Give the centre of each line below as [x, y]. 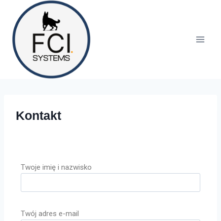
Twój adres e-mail [50, 214]
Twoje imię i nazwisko [56, 167]
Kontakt [38, 115]
